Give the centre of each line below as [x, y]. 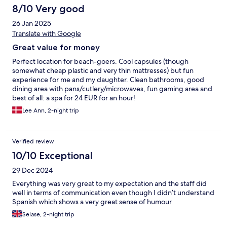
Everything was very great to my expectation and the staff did [109, 184]
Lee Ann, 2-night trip [51, 111]
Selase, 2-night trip [48, 215]
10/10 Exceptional [52, 156]
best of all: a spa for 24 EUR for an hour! [74, 98]
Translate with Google [47, 34]
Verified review [33, 142]
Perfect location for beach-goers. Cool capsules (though [100, 62]
